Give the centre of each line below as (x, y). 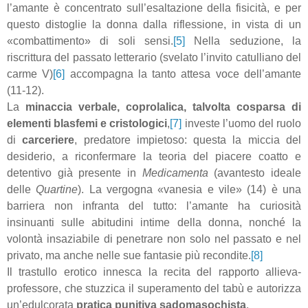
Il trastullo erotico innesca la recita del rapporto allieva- (154, 272)
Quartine (57, 190)
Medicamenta (178, 173)
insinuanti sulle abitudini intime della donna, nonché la (154, 223)
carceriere (48, 140)
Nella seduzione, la (243, 41)
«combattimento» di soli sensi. (90, 41)
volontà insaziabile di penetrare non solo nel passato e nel (154, 239)
